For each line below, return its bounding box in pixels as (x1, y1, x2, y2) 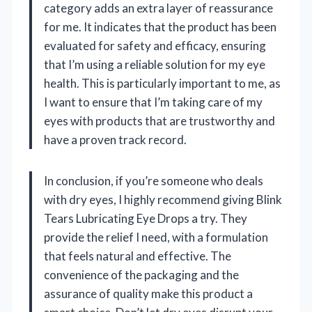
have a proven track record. (44, 132, 187, 147)
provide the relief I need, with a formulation (44, 229, 268, 244)
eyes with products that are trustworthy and (44, 113, 275, 128)
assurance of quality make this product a (44, 286, 253, 301)
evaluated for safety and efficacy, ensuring (44, 38, 266, 53)
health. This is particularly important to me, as (44, 75, 281, 91)
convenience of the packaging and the (44, 267, 239, 282)
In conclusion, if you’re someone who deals (44, 173, 263, 188)
